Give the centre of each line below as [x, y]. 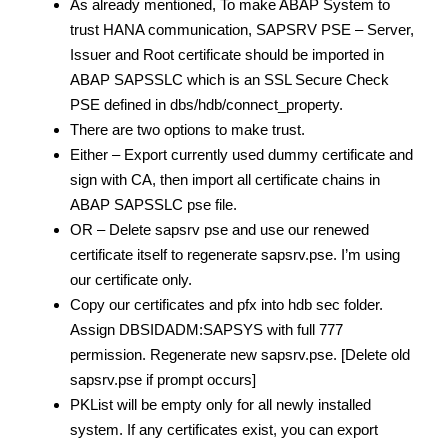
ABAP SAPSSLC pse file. [153, 204]
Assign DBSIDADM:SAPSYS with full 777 [206, 329]
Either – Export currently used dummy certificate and [241, 154]
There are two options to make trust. [187, 129]
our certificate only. [131, 279]
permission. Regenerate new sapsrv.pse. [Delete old [240, 354]
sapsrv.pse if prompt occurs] [163, 379]
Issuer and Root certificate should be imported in [227, 54]
